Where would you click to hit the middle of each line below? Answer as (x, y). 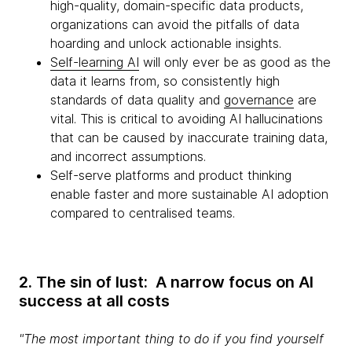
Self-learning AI (95, 62)
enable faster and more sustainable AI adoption (189, 194)
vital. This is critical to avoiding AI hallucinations (187, 119)
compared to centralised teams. (143, 213)
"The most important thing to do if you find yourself (171, 339)
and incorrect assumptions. (128, 156)
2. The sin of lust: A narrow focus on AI (166, 282)
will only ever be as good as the (235, 62)
